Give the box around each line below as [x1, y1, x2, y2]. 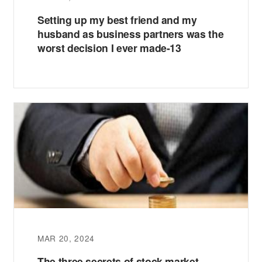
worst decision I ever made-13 [37, 40, 181, 56]
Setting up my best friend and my [37, 12, 197, 27]
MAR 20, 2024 [37, 232, 95, 244]
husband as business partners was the [37, 26, 224, 42]
